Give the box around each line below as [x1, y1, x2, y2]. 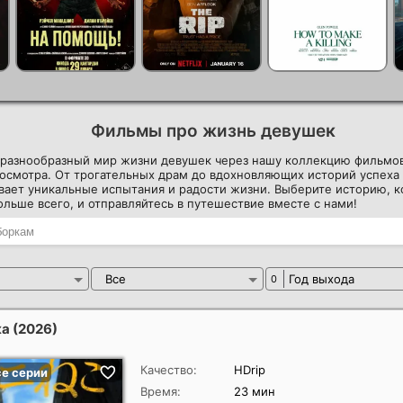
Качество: [140, 363, 197, 377]
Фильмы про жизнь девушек [91, 120, 336, 141]
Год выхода [289, 272, 355, 286]
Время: [140, 384, 181, 399]
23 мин [234, 384, 275, 399]
